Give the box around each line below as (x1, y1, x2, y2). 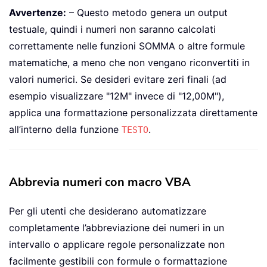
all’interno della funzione (9, 123, 122, 136)
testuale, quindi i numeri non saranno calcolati (9, 23, 216, 36)
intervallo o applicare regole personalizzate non (9, 238, 225, 251)
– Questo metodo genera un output (66, 7, 228, 19)
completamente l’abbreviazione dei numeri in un (9, 222, 224, 234)
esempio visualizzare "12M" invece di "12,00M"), (9, 90, 224, 103)
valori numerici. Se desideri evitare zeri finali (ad (9, 73, 226, 86)
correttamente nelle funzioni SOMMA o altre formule (9, 40, 245, 52)
